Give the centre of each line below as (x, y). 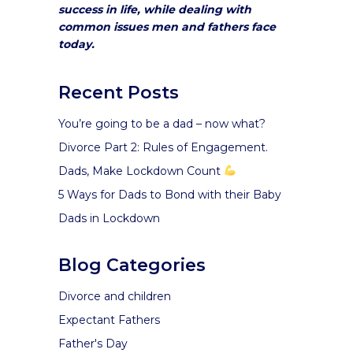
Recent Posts (119, 93)
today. (78, 44)
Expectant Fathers (109, 320)
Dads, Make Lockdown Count (141, 171)
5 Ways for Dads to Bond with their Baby (170, 195)
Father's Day (93, 344)
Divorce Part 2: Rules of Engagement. (163, 147)
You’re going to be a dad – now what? (162, 124)
